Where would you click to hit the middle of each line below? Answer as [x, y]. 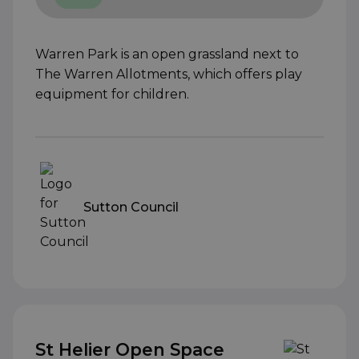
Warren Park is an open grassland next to [167, 54]
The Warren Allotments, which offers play [169, 75]
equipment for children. [112, 95]
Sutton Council [131, 207]
